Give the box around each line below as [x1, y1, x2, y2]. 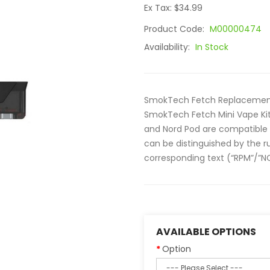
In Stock [195, 41, 228, 53]
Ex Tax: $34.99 [144, 2, 202, 14]
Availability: [144, 41, 192, 53]
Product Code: [144, 23, 207, 35]
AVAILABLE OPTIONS [156, 225, 256, 239]
